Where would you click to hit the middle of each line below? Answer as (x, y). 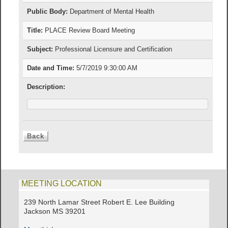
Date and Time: (51, 68)
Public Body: (48, 12)
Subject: (40, 49)
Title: (35, 31)
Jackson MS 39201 (55, 211)
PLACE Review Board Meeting (89, 31)
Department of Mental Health (111, 12)
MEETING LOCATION (62, 183)
